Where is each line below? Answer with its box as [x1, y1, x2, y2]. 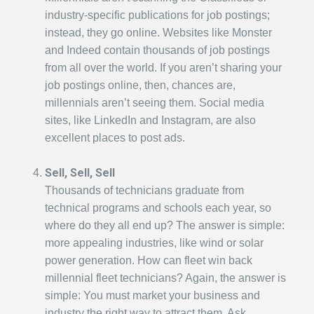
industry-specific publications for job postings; [45, 9, 270, 21]
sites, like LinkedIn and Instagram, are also [45, 114, 256, 126]
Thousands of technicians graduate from [45, 184, 244, 196]
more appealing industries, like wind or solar [45, 237, 264, 249]
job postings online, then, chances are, [45, 79, 235, 91]
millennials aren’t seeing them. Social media [45, 97, 264, 109]
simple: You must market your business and [45, 289, 260, 301]
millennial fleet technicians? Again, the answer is [45, 272, 286, 284]
